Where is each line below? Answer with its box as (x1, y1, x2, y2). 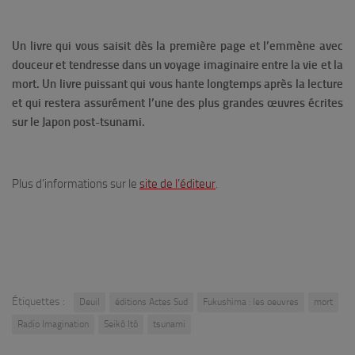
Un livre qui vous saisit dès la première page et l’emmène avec (12, 39, 343, 53)
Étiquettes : (12, 295, 65, 308)
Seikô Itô (104, 319, 138, 330)
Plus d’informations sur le (12, 177, 139, 191)
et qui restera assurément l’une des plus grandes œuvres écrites (12, 96, 343, 110)
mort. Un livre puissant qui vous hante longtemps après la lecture (12, 77, 343, 91)
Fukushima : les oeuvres (203, 296, 299, 307)
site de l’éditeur (139, 177, 216, 191)
